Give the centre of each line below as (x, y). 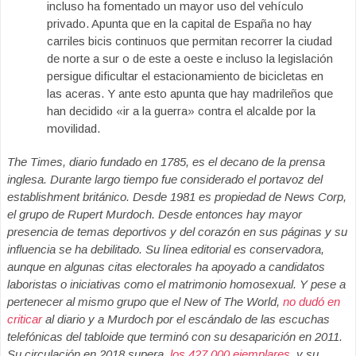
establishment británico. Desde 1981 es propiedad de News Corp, (177, 197)
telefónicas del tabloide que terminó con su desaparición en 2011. (175, 337)
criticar (25, 319)
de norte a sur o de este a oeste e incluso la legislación (190, 58)
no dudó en (311, 302)
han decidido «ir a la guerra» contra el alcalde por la (181, 111)
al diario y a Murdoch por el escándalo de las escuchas (186, 319)
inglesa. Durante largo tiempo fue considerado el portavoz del (165, 179)
